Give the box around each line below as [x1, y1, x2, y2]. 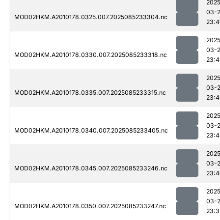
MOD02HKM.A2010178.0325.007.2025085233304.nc [14, 13, 167, 21]
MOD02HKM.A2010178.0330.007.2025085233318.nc [14, 51, 167, 59]
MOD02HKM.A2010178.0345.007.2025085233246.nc [14, 165, 167, 172]
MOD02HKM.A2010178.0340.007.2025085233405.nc [14, 127, 168, 135]
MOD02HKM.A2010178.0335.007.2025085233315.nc [14, 89, 166, 97]
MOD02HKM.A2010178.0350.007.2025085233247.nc [14, 202, 166, 210]
